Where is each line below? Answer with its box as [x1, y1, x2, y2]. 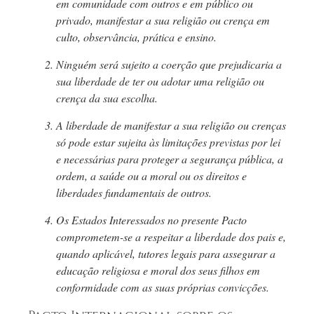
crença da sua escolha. [56, 90, 158, 106]
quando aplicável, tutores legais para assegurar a [56, 246, 275, 261]
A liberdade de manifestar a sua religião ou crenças [56, 118, 286, 133]
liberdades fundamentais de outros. [56, 185, 212, 200]
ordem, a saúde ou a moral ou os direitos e [56, 168, 247, 184]
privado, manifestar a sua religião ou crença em [56, 13, 270, 28]
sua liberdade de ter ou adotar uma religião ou [56, 74, 264, 89]
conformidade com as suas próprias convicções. [56, 280, 269, 295]
